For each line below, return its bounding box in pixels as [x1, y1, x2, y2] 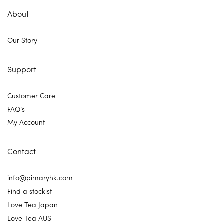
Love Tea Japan [7, 199, 58, 210]
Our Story [7, 35, 37, 45]
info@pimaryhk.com [7, 172, 73, 183]
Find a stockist [7, 186, 52, 196]
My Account [7, 117, 45, 127]
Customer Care [7, 90, 55, 101]
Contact [7, 145, 36, 157]
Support [7, 63, 36, 75]
